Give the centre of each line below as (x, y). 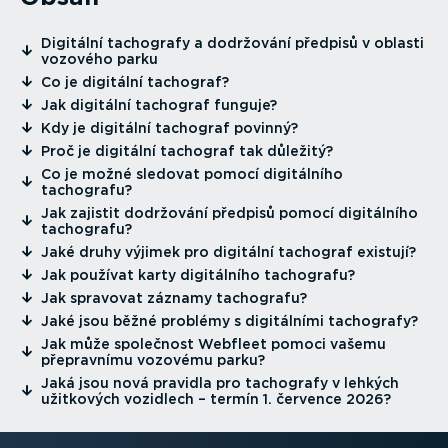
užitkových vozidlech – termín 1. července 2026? (216, 399)
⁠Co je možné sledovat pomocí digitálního (192, 174)
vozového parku (99, 59)
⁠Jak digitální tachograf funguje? (159, 105)
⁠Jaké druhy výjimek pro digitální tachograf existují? (228, 252)
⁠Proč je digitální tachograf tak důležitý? (187, 151)
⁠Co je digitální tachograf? (135, 82)
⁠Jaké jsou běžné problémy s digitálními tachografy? (229, 321)
